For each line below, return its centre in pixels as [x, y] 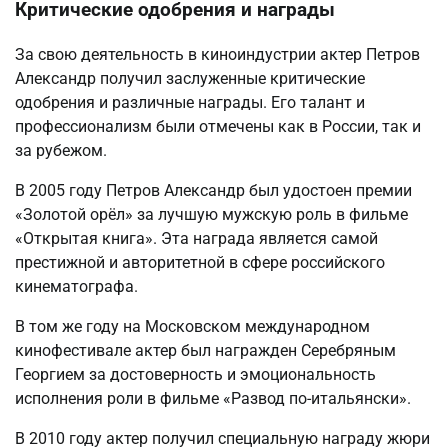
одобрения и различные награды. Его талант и [190, 102]
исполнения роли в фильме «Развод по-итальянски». [213, 398]
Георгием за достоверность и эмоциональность [195, 374]
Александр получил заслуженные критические [190, 78]
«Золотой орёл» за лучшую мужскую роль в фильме [211, 214]
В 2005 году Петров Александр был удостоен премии [213, 190]
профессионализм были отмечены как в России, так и [218, 126]
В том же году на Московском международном [192, 326]
